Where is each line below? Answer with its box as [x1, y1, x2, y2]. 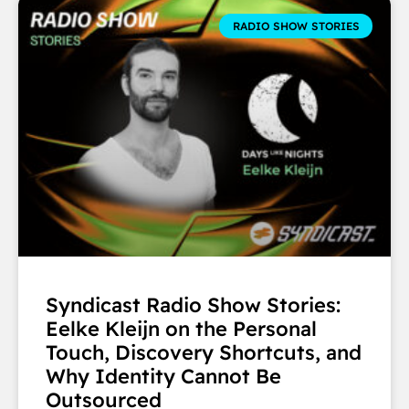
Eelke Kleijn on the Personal [46, 316, 317, 342]
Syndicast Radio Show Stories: [46, 292, 341, 319]
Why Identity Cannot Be [46, 363, 281, 390]
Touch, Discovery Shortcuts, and [46, 340, 362, 366]
